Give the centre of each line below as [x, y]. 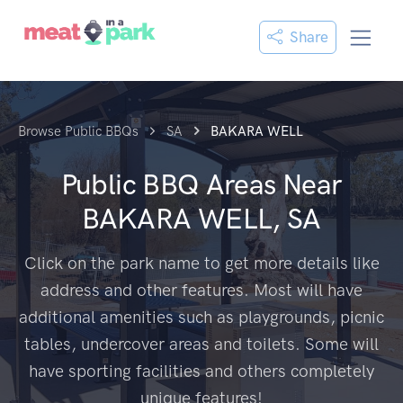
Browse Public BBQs [78, 131]
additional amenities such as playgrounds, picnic [201, 317]
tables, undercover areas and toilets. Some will [201, 344]
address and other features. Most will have [201, 290]
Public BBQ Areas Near [201, 184]
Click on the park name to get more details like [201, 263]
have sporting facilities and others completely [201, 371]
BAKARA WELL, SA [201, 219]
